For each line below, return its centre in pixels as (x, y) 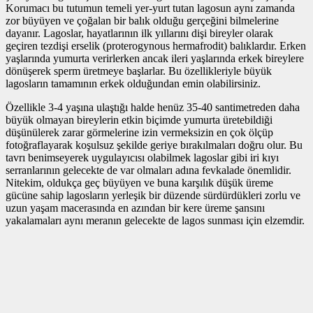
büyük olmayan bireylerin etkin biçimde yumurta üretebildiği (139, 119)
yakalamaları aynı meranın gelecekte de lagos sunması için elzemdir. (155, 220)
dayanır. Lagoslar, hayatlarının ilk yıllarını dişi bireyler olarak (139, 33)
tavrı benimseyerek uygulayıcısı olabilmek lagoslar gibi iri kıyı (142, 157)
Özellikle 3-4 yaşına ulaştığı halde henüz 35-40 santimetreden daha (153, 107)
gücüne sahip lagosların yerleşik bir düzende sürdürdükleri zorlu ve (153, 195)
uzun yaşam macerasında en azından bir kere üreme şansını (135, 208)
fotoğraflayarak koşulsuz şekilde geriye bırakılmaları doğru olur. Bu (154, 145)
